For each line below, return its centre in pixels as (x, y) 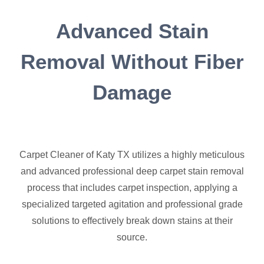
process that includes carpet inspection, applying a (132, 187)
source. (132, 237)
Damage (132, 92)
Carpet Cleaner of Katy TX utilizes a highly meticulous (132, 154)
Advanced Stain (132, 31)
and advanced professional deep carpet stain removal (132, 171)
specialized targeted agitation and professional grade (132, 204)
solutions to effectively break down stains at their (132, 220)
